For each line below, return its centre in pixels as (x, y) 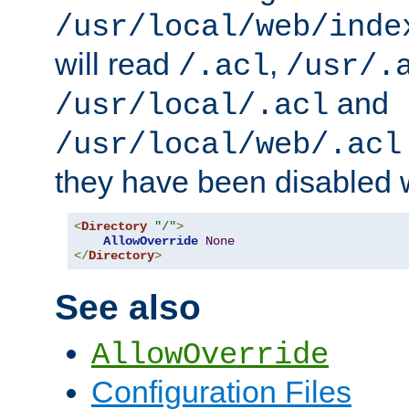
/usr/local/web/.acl (228, 145)
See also (128, 308)
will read (116, 63)
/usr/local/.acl (192, 105)
